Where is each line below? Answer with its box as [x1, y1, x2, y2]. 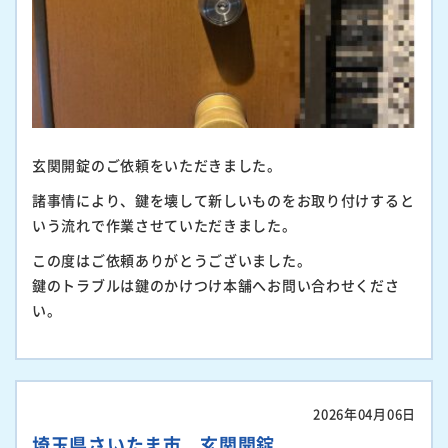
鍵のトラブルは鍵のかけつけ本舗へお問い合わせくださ [32, 274, 400, 295]
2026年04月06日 [313, 403, 416, 423]
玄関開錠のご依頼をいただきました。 [32, 154, 282, 175]
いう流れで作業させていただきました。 [32, 214, 297, 235]
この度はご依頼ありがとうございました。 [32, 249, 312, 270]
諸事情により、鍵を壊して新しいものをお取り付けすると [32, 189, 415, 210]
